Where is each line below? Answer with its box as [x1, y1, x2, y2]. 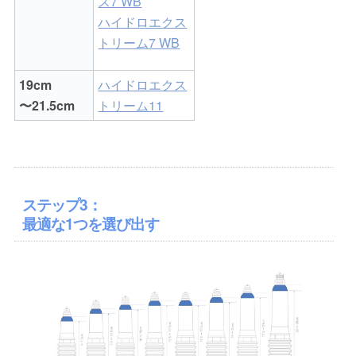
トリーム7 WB [98, 33, 180, 52]
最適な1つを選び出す [22, 212, 160, 235]
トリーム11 [98, 96, 164, 115]
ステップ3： [22, 193, 103, 216]
